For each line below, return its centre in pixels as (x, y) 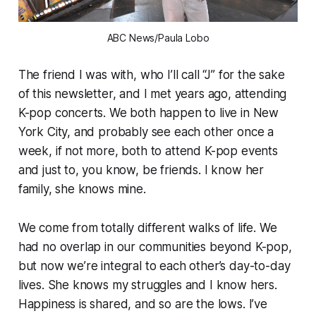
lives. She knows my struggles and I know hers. (147, 285)
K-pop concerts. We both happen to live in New (148, 113)
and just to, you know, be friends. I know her (141, 170)
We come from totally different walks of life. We (147, 227)
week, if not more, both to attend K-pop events (148, 151)
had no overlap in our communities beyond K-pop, (155, 247)
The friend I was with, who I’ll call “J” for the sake (151, 74)
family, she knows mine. (82, 189)
